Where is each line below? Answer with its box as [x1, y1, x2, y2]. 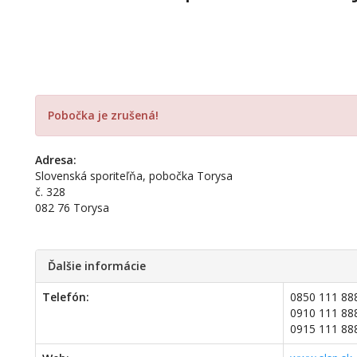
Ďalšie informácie [48, 258, 147, 273]
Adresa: [35, 152, 77, 167]
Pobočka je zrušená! [48, 108, 159, 123]
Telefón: [42, 289, 90, 304]
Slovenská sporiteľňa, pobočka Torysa [35, 168, 233, 183]
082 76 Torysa [35, 200, 110, 215]
